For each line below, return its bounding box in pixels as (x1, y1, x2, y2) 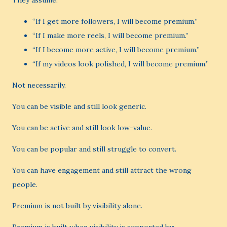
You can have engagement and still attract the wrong (12, 166, 192, 175)
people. (12, 180, 37, 189)
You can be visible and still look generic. (12, 102, 146, 111)
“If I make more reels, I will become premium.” (32, 31, 188, 40)
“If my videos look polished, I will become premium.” (32, 59, 209, 68)
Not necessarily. (12, 81, 66, 90)
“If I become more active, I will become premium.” (32, 45, 200, 54)
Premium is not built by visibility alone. (12, 201, 142, 210)
